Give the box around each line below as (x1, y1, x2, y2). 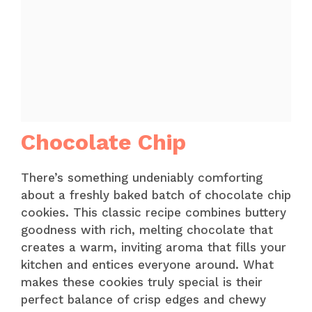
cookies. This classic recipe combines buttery (21, 205, 286, 219)
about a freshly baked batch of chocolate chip (21, 188, 291, 202)
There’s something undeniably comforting (21, 171, 263, 185)
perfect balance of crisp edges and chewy (21, 292, 266, 306)
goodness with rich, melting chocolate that (21, 223, 273, 237)
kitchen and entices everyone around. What (21, 258, 274, 272)
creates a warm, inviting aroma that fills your (21, 240, 286, 254)
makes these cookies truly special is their (21, 275, 263, 289)
